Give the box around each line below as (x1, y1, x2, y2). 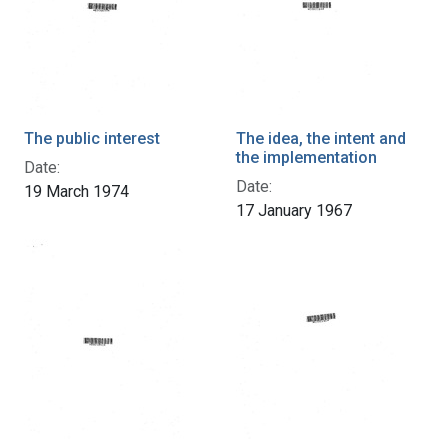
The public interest (24, 128, 160, 148)
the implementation (236, 147, 377, 167)
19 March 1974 (24, 181, 129, 201)
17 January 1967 (236, 200, 352, 220)
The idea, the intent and (236, 128, 406, 148)
